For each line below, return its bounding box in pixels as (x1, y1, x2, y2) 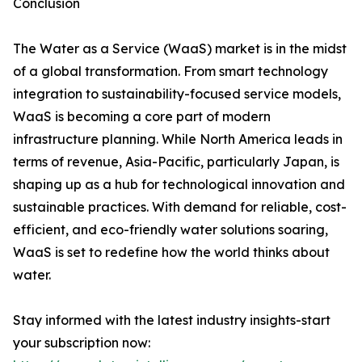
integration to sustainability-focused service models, (13, 86, 341, 103)
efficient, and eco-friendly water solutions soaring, (13, 221, 328, 238)
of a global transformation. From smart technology (13, 63, 328, 80)
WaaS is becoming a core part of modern (13, 108, 271, 125)
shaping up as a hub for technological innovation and (13, 176, 345, 193)
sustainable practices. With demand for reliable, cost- (13, 199, 347, 216)
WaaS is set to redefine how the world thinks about (13, 244, 330, 261)
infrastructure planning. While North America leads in (13, 131, 343, 148)
